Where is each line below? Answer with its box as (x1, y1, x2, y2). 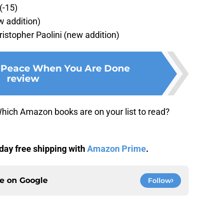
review (6, 73, 39, 85)
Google (19, 176, 48, 185)
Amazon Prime (87, 144, 146, 154)
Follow (148, 176, 171, 185)
